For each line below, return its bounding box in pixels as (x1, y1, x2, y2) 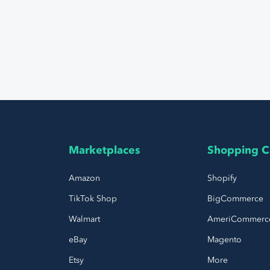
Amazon (68, 172, 100, 184)
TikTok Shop (68, 192, 117, 204)
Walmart (68, 213, 100, 225)
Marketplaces (68, 142, 140, 158)
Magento (207, 233, 242, 245)
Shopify (207, 172, 237, 184)
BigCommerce (207, 192, 263, 204)
